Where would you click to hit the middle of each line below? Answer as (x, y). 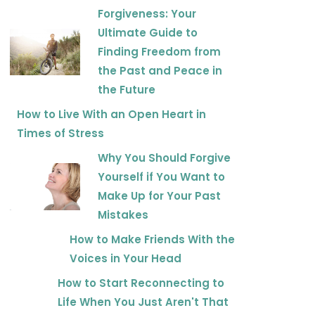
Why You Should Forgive (164, 158)
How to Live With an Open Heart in (111, 115)
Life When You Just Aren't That (143, 302)
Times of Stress (60, 134)
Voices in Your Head (126, 259)
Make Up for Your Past (159, 196)
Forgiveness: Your (147, 14)
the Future (127, 90)
